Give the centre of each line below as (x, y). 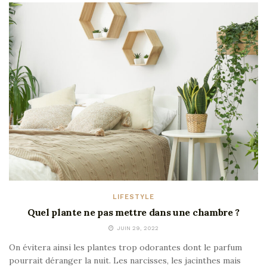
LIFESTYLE (133, 197)
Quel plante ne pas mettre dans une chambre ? (133, 212)
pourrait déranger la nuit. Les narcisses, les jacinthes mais (125, 260)
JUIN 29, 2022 (137, 228)
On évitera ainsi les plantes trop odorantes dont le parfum (125, 247)
